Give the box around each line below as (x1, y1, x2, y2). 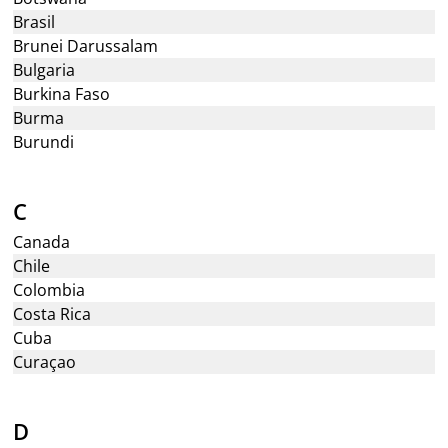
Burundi (13, 131, 75, 153)
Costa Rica (13, 303, 92, 325)
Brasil (13, 11, 56, 33)
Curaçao (13, 351, 77, 373)
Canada (13, 231, 71, 253)
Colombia (13, 279, 86, 301)
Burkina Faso (13, 83, 111, 105)
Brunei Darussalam (13, 35, 159, 57)
